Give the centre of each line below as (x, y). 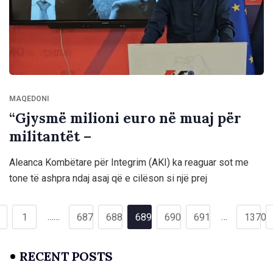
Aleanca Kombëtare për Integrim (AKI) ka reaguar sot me (129, 163)
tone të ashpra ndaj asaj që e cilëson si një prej (108, 179)
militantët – (50, 136)
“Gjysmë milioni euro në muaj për (125, 118)
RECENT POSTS (66, 257)
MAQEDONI (29, 99)
